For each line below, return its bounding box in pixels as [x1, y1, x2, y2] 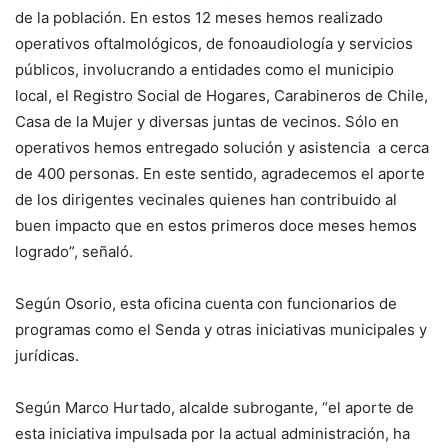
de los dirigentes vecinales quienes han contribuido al [15, 190, 397, 210]
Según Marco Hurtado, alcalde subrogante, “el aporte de [15, 398, 414, 418]
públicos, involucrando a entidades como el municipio [15, 60, 394, 80]
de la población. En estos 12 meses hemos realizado [15, 8, 383, 28]
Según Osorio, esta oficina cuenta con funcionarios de [15, 294, 397, 314]
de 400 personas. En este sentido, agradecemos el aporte [15, 164, 425, 184]
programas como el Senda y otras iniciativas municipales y [15, 320, 427, 340]
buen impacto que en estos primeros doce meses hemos [15, 216, 417, 236]
